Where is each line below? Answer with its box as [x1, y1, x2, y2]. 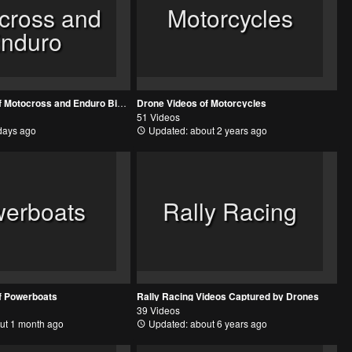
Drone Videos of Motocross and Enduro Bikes [117, 96, 127, 110]
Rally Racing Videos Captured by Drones [137, 289, 320, 304]
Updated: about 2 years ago [146, 123, 268, 137]
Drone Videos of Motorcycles [137, 96, 267, 111]
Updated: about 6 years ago [146, 317, 268, 331]
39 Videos [137, 303, 181, 317]
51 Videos [137, 110, 181, 124]
